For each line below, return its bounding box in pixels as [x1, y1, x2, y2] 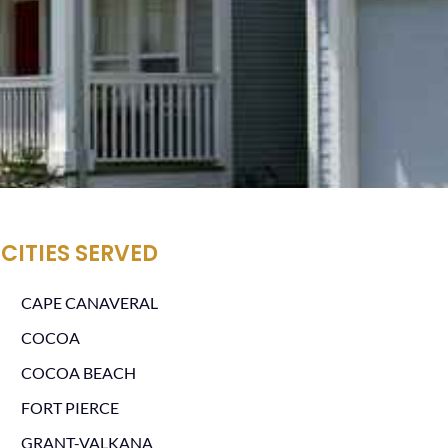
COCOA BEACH [20, 363, 136, 382]
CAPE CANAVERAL [20, 293, 158, 312]
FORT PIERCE [20, 398, 119, 417]
